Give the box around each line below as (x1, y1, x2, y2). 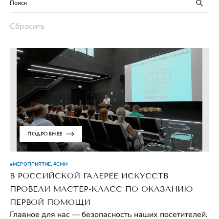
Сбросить (10, 21, 45, 32)
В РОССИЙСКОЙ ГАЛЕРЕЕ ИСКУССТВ (10, 171, 168, 180)
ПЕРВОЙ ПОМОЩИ (10, 197, 90, 207)
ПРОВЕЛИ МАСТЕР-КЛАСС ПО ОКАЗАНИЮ (10, 184, 193, 194)
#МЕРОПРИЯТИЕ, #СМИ (10, 160, 67, 168)
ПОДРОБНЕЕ (27, 130, 63, 137)
